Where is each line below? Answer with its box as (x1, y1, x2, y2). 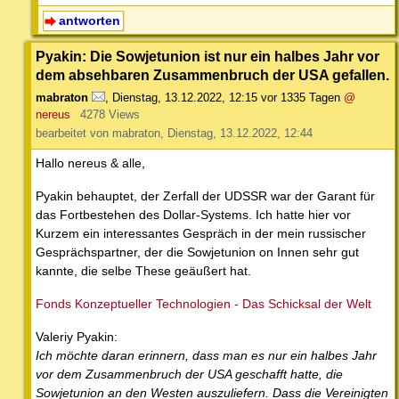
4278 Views (79, 107, 140, 121)
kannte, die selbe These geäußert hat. (36, 263, 251, 278)
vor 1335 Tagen (261, 90, 340, 104)
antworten (58, 12, 120, 28)
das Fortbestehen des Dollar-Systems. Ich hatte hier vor (36, 207, 351, 222)
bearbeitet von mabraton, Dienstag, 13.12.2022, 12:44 (36, 126, 313, 140)
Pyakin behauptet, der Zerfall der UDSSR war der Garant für (36, 188, 375, 203)
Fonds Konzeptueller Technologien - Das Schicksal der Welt (36, 296, 371, 311)
